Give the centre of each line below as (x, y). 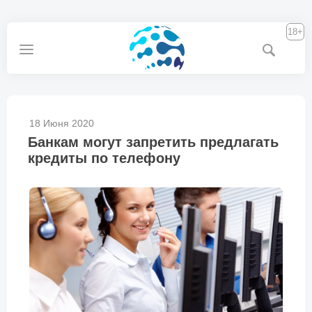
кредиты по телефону (104, 158)
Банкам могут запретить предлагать (153, 142)
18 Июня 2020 (62, 123)
